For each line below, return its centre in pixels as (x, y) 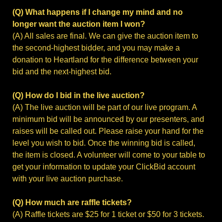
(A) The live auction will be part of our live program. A (105, 108)
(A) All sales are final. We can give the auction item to (105, 36)
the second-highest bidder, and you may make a (96, 48)
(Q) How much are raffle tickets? (72, 203)
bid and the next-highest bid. (62, 72)
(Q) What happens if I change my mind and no (98, 12)
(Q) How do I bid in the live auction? (79, 96)
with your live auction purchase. (68, 179)
